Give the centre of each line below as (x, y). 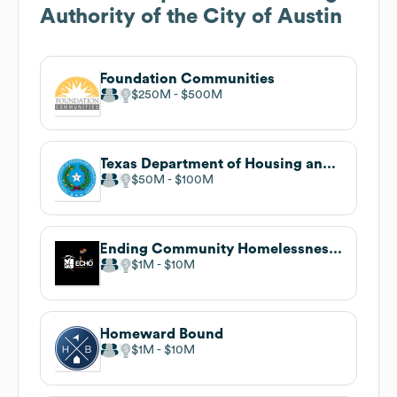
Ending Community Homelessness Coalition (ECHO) (335, 249)
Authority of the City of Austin (191, 16)
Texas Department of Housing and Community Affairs (329, 163)
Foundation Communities (187, 78)
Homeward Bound (161, 334)
